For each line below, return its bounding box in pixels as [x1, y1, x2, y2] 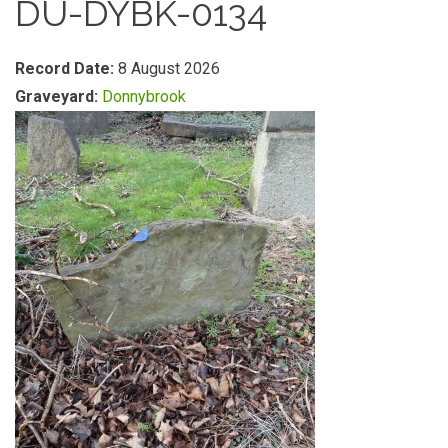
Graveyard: [15, 87, 102, 106]
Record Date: [15, 59, 118, 78]
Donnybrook [102, 87, 186, 106]
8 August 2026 [118, 59, 220, 78]
